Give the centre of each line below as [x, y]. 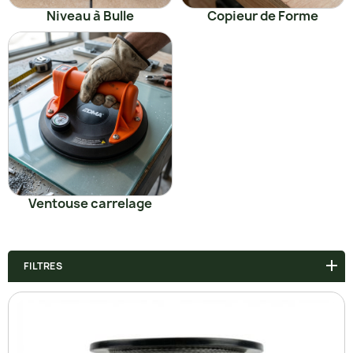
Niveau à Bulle [90, 15]
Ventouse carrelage [90, 203]
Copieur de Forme [263, 15]
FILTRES [43, 266]
